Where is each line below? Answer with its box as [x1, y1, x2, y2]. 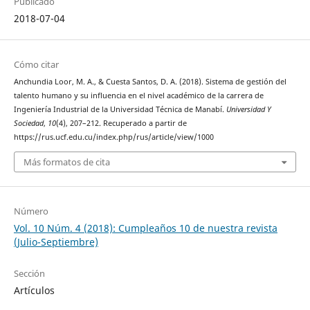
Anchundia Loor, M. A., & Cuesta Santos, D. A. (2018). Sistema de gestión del [13, 77, 286, 87]
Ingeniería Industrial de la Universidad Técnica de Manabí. [13, 104, 226, 115]
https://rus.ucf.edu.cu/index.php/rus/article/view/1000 [13, 132, 214, 143]
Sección [13, 266, 45, 280]
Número [13, 204, 48, 217]
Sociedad [13, 118, 44, 129]
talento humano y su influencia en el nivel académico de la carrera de [13, 91, 264, 101]
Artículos [13, 283, 55, 297]
